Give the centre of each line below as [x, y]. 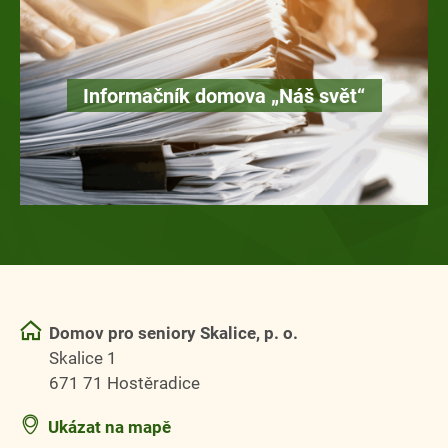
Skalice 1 [83, 357]
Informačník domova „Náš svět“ [224, 95]
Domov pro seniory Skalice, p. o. [173, 332]
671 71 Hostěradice [124, 382]
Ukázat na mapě [109, 426]
